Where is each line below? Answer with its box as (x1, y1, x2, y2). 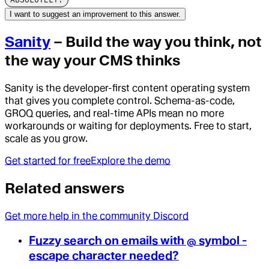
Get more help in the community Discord (5, 210, 189, 222)
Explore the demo (91, 154, 171, 166)
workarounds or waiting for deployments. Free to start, (5, 119, 252, 131)
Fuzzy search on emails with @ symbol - (29, 234, 247, 248)
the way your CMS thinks (5, 51, 180, 69)
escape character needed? (29, 249, 179, 263)
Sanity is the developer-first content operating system (5, 82, 250, 94)
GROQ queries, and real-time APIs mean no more (5, 107, 224, 119)
